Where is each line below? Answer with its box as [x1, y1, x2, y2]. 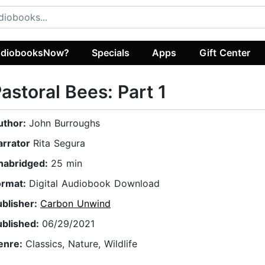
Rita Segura [33, 137, 85, 150]
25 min [51, 157, 82, 170]
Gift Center [199, 46, 250, 59]
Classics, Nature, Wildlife [25, 238, 137, 250]
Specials [92, 46, 130, 59]
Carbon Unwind [40, 198, 111, 210]
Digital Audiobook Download [29, 177, 160, 190]
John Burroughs [29, 117, 100, 130]
